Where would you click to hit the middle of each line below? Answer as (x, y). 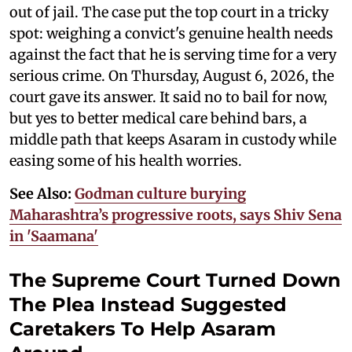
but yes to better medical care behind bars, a (158, 118)
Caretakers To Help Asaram (143, 328)
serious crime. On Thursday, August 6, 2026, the (172, 75)
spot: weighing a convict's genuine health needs (171, 33)
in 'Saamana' (54, 236)
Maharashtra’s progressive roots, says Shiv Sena (176, 214)
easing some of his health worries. (127, 160)
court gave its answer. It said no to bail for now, (169, 97)
